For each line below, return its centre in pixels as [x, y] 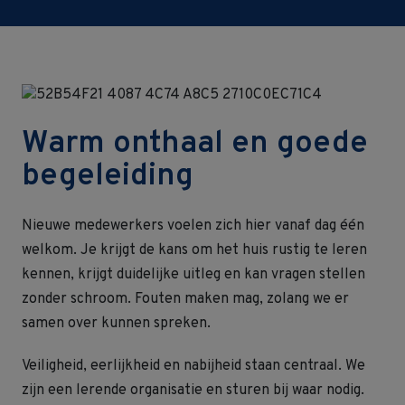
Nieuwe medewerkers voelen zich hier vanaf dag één [193, 226]
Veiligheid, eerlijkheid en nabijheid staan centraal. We [193, 366]
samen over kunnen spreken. [116, 324]
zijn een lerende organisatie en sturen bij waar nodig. [193, 391]
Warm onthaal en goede [195, 144]
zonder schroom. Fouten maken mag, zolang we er [185, 299]
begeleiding [108, 176]
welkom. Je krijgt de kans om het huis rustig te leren [194, 250]
